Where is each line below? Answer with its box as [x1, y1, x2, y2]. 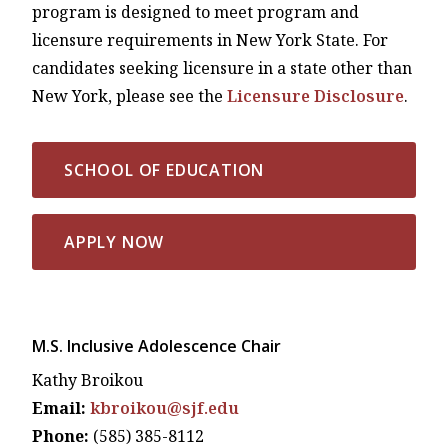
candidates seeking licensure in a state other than [32, 57, 412, 80]
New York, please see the [32, 85, 227, 108]
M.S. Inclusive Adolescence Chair [32, 335, 281, 358]
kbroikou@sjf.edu [90, 397, 239, 420]
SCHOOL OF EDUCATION [64, 159, 265, 182]
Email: [32, 397, 86, 420]
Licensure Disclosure [227, 85, 404, 108]
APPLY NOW [64, 231, 165, 254]
